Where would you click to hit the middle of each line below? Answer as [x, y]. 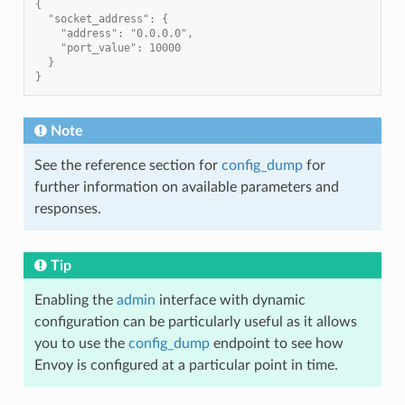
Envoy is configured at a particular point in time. [186, 365]
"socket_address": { [101, 19]
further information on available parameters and [186, 187]
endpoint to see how [276, 343]
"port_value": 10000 [108, 47]
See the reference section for [127, 165]
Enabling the [75, 300]
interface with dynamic [230, 300]
